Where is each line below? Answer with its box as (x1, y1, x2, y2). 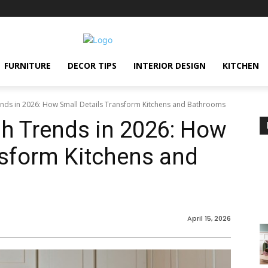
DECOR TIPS (68, 60, 117, 71)
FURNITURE (4, 60, 51, 71)
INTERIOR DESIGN (133, 60, 206, 71)
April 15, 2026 (187, 213, 231, 223)
